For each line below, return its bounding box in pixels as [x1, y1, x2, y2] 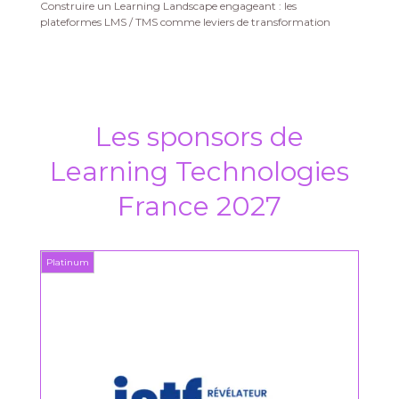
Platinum [45, 256, 89, 268]
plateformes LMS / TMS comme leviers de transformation [39, 15, 330, 28]
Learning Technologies [49, 155, 349, 188]
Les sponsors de [94, 120, 304, 153]
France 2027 [117, 190, 281, 223]
